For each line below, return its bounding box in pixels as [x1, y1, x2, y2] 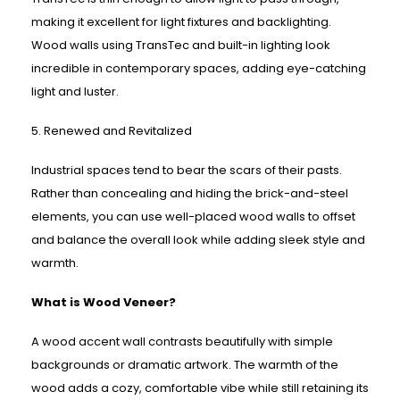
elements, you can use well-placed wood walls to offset [31, 208, 355, 226]
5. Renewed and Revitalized [31, 122, 192, 140]
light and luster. [31, 83, 119, 101]
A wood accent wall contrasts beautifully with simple [31, 333, 333, 351]
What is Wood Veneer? [31, 294, 176, 312]
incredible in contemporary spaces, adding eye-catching [31, 60, 366, 78]
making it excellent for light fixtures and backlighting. [31, 13, 331, 31]
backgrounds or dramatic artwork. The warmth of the [31, 356, 338, 374]
